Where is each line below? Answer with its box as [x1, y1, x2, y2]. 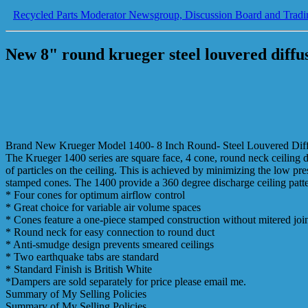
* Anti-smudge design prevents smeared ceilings [5, 238, 214, 250]
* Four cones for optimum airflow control [5, 188, 185, 201]
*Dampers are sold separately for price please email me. [5, 275, 246, 287]
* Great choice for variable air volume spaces [5, 201, 201, 213]
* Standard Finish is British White [5, 263, 152, 275]
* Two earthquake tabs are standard [5, 250, 159, 263]
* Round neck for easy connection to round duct [5, 225, 214, 238]
